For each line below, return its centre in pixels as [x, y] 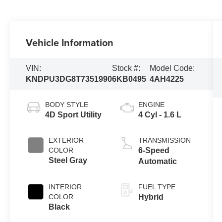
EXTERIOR [66, 140]
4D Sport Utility [74, 114]
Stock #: [126, 68]
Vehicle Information [70, 42]
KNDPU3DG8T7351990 [69, 79]
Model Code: [172, 68]
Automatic [157, 161]
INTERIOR [65, 187]
